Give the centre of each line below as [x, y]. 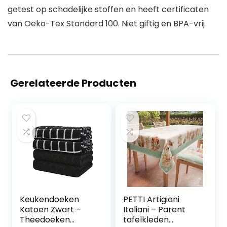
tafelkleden [146, 220]
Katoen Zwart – [51, 210]
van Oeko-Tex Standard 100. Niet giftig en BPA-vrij [106, 24]
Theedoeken [45, 220]
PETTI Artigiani [152, 200]
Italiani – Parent [155, 210]
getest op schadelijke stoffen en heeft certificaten [108, 10]
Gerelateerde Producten [73, 83]
